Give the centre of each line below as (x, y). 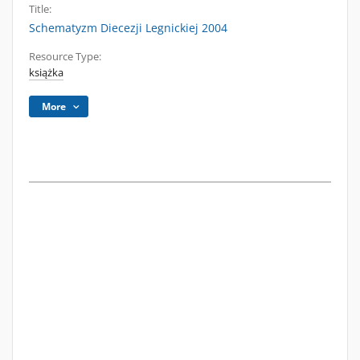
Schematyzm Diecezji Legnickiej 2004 (128, 28)
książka (46, 73)
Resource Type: (65, 57)
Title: (40, 9)
